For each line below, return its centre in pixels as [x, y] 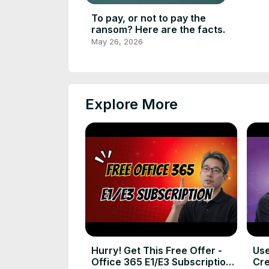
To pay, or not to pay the [149, 18]
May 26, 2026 [117, 41]
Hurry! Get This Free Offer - [157, 250]
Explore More [131, 104]
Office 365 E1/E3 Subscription [162, 261]
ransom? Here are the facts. [158, 29]
